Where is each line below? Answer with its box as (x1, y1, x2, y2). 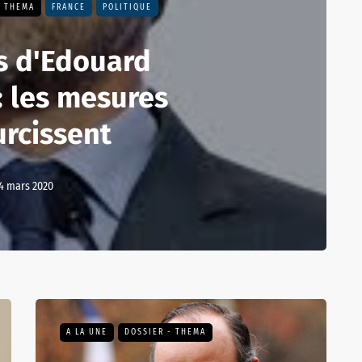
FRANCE (52, 2, 86, 12)
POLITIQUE (103, 2, 152, 12)
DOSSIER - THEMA (124, 327, 206, 337)
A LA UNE (66, 327, 107, 337)
